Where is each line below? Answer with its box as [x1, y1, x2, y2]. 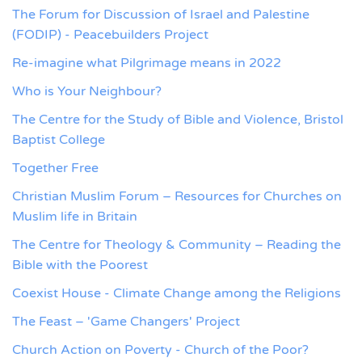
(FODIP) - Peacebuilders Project [12, 26, 208, 43]
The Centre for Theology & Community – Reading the [12, 236, 341, 253]
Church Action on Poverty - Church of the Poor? [12, 341, 309, 358]
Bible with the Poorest [12, 256, 151, 273]
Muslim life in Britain [12, 208, 137, 225]
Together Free [12, 159, 99, 176]
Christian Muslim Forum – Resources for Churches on [12, 187, 342, 204]
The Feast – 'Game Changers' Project [12, 313, 240, 330]
